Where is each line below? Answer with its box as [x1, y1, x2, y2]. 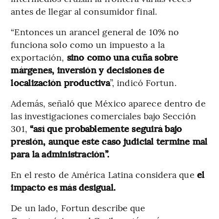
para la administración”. [11, 147, 109, 160]
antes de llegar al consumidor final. [11, 4, 157, 17]
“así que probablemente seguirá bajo [29, 122, 182, 134]
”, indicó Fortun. [109, 76, 176, 88]
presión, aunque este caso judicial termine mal [11, 134, 208, 147]
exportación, [11, 50, 67, 63]
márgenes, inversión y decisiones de [11, 63, 164, 76]
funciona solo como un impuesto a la [11, 38, 165, 50]
